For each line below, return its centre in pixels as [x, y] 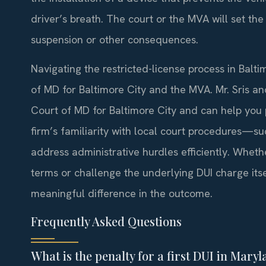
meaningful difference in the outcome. [122, 194]
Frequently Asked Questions [106, 221]
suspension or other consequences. [115, 39]
